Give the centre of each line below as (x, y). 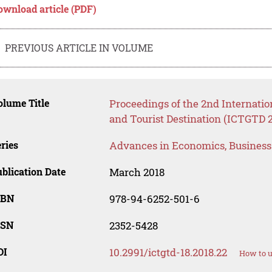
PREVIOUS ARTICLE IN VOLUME (79, 47)
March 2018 (137, 172)
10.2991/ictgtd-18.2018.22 (168, 253)
